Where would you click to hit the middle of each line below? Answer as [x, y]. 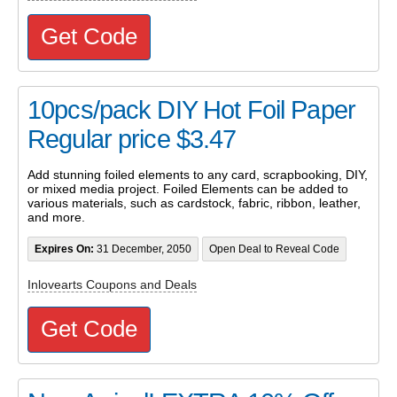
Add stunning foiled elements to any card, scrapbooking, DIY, [198, 174]
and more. [56, 217]
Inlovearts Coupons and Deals [112, 285]
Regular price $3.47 [132, 140]
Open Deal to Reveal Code [274, 249]
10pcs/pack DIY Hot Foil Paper [191, 110]
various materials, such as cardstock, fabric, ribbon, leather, [194, 202]
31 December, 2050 [142, 249]
